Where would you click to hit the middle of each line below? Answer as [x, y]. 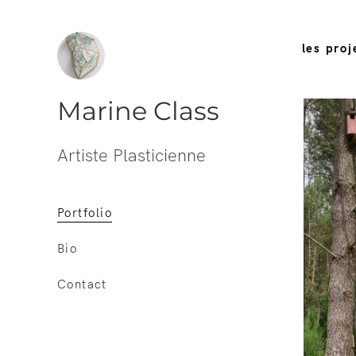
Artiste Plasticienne [132, 156]
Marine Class [138, 111]
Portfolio [85, 213]
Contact [82, 285]
